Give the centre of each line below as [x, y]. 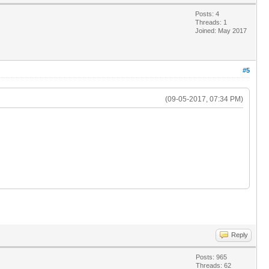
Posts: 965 [211, 257]
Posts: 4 [207, 14]
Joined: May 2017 [221, 30]
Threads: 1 [211, 22]
